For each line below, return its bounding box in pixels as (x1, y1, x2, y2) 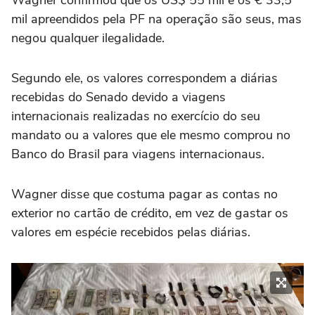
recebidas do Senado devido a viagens (11, 88, 226, 105)
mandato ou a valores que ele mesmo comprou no (11, 126, 290, 143)
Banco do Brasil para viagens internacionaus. (11, 145, 264, 162)
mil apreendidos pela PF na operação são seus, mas (11, 10, 302, 27)
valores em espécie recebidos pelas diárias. (11, 223, 250, 240)
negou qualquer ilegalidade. (11, 29, 165, 46)
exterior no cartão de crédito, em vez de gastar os (11, 204, 288, 221)
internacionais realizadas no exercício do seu (11, 107, 260, 124)
